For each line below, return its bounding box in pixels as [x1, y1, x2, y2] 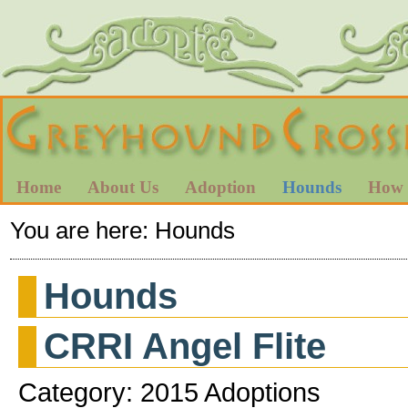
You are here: [9, 216, 155, 244]
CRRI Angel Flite [44, 325, 327, 366]
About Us [87, 178, 158, 197]
